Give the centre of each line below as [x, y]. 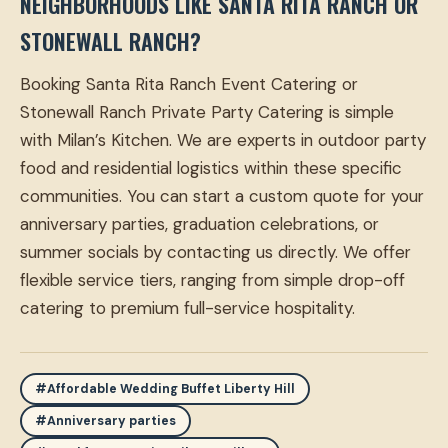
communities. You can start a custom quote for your [222, 196]
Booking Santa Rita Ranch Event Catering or [189, 84]
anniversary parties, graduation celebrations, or [199, 224]
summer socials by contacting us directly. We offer [215, 252]
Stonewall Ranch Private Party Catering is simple [207, 112]
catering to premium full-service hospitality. [187, 308]
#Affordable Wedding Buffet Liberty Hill [165, 389]
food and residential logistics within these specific [211, 168]
